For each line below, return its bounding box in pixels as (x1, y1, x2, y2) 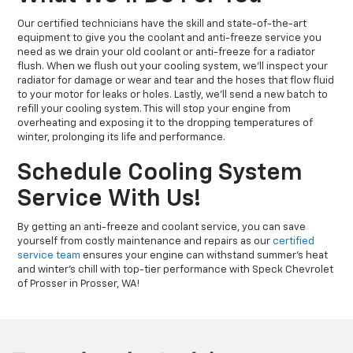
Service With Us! (17, 188, 202, 212)
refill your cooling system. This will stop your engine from (17, 104, 292, 115)
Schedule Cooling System (17, 162, 303, 186)
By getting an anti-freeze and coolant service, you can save (17, 222, 307, 233)
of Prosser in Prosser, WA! (17, 279, 140, 290)
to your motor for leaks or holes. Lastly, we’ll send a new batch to (17, 90, 329, 101)
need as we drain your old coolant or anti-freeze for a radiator (17, 47, 316, 58)
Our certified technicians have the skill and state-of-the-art (17, 19, 307, 30)
